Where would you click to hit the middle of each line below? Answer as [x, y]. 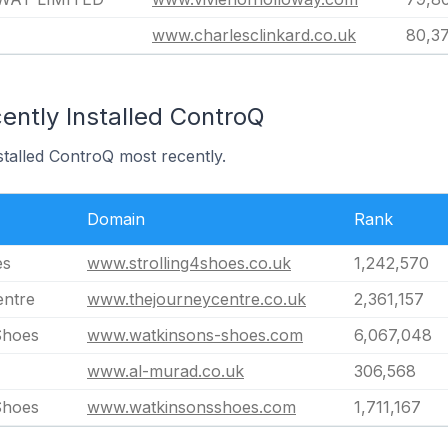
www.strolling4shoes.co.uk [189, 262]
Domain [116, 218]
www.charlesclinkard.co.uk [254, 34]
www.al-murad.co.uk [165, 370]
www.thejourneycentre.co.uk [196, 298]
